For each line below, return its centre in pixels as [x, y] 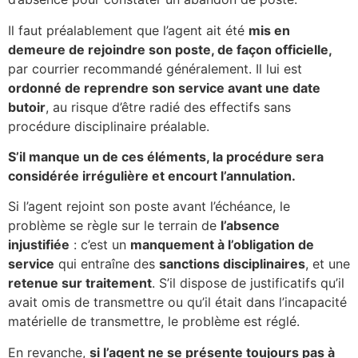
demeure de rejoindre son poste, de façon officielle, [170, 49]
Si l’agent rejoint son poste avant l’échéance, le [149, 207]
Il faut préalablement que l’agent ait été [128, 30]
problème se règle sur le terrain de [114, 226]
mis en [269, 30]
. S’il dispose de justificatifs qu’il [248, 283]
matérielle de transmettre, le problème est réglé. [154, 322]
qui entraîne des [107, 264]
